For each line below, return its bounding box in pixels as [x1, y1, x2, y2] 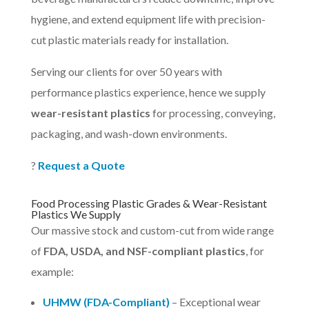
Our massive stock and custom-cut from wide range [30, 223, 274, 237]
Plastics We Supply [30, 208, 121, 221]
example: [30, 265, 74, 279]
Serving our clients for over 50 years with [30, 65, 222, 79]
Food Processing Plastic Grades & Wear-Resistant [30, 197, 267, 210]
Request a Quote [37, 159, 125, 172]
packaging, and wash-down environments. [30, 127, 227, 141]
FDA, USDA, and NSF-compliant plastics [43, 244, 246, 258]
